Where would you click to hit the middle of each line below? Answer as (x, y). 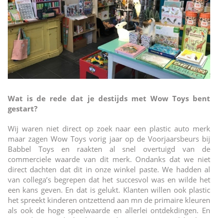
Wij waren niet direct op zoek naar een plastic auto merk (109, 128)
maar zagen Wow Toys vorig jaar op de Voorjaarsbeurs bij (109, 138)
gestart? (22, 108)
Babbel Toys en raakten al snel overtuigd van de (109, 149)
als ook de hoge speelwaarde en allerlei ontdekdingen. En (109, 210)
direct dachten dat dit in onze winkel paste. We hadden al (109, 169)
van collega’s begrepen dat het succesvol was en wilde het (109, 179)
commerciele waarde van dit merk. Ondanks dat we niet (109, 159)
